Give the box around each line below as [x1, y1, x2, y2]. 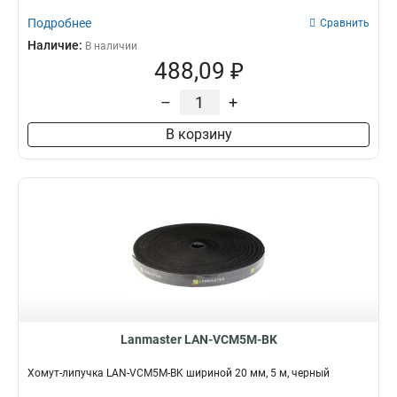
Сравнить [320, 17, 370, 29]
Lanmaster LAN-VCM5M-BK [120, 332, 277, 346]
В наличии [85, 40, 137, 52]
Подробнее [27, 16, 91, 30]
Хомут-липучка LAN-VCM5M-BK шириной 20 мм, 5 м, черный [27, 367, 330, 379]
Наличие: [27, 38, 85, 52]
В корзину [165, 126, 232, 143]
